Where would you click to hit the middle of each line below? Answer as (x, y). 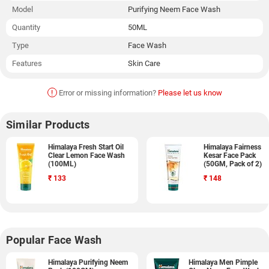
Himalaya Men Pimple (223, 262)
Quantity (26, 27)
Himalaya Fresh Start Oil (86, 147)
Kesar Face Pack (230, 156)
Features (27, 63)
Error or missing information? (107, 93)
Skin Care (144, 63)
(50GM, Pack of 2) (233, 164)
